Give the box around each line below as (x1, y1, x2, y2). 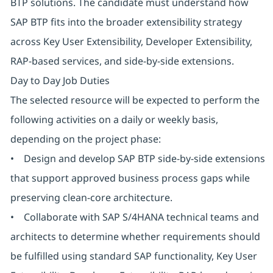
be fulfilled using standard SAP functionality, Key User (10, 249, 257, 263)
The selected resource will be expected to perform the (10, 93, 260, 107)
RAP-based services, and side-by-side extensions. (10, 54, 234, 68)
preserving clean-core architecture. (10, 191, 172, 205)
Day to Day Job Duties (10, 74, 110, 88)
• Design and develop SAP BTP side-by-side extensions (10, 152, 265, 166)
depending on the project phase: (10, 132, 161, 146)
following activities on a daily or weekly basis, (10, 113, 218, 127)
